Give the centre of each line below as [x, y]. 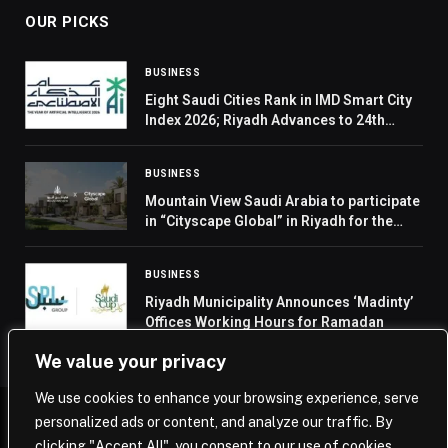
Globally [172, 140]
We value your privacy [130, 361]
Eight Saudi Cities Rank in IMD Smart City [278, 100]
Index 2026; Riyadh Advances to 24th [265, 120]
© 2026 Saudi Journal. [224, 437]
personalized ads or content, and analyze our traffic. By [213, 422]
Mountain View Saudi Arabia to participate [282, 201]
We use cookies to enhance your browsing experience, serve [227, 398]
